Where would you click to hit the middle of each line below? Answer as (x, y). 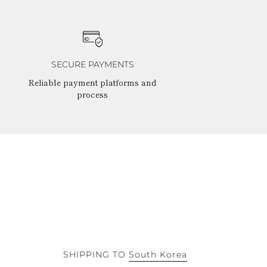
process (93, 94)
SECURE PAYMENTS (92, 64)
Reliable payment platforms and (93, 82)
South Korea (158, 254)
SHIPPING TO (94, 254)
